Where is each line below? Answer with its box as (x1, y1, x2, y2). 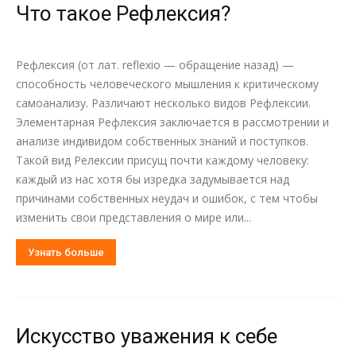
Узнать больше (28, 246, 104, 258)
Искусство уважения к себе (16, 324, 277, 348)
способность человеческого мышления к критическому (16, 76, 319, 91)
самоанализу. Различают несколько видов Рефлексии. (16, 95, 311, 110)
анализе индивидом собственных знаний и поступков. (16, 133, 308, 149)
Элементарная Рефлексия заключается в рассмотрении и (16, 114, 329, 130)
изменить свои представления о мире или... (16, 210, 251, 225)
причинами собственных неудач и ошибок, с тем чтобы (16, 191, 318, 206)
